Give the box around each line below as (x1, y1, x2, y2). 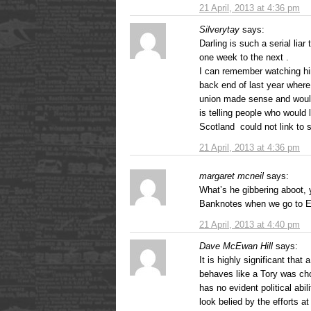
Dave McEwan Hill (199, 240, 273, 251)
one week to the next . (199, 51, 289, 62)
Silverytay (199, 24, 239, 35)
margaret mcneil (199, 170, 264, 181)
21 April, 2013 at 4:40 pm (199, 219, 300, 230)
